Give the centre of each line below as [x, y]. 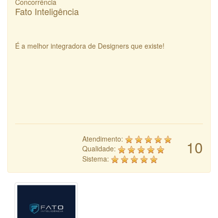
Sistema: [97, 158]
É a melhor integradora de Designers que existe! [90, 46]
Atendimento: [104, 139]
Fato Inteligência [47, 11]
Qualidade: [100, 149]
